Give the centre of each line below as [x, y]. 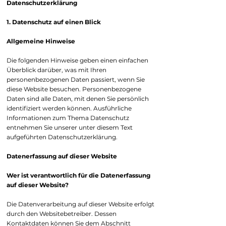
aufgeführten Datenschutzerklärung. [62, 137]
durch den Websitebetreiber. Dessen [62, 214]
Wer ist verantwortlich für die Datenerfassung [78, 175]
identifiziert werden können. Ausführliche [69, 108]
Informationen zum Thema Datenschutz [68, 118]
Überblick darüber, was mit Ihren [56, 70]
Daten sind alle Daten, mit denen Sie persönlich [78, 99]
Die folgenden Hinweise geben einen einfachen [77, 60]
